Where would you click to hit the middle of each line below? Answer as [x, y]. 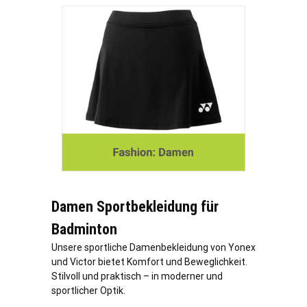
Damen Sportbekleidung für [135, 206]
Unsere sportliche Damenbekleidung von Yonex [153, 247]
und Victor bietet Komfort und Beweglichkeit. [149, 261]
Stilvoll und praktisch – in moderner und [137, 276]
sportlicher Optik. [88, 290]
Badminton [84, 229]
